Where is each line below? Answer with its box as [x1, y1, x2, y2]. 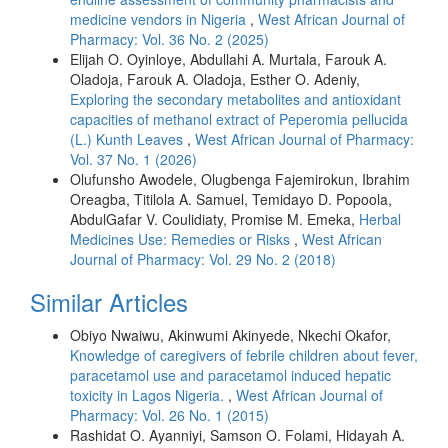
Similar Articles [30, 284, 188, 320]
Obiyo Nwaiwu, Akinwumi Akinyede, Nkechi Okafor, [70, 325, 391, 346]
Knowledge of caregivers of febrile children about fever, [70, 345, 418, 366]
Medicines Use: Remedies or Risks [70, 229, 294, 250]
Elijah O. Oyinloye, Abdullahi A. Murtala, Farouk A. [70, 49, 387, 70]
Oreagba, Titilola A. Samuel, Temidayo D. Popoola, [70, 189, 392, 210]
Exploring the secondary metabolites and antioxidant [70, 89, 401, 110]
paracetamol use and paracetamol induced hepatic [70, 365, 391, 386]
